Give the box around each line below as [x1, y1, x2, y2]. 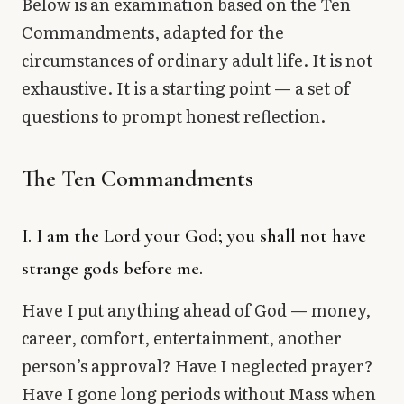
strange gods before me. [22, 256, 203, 280]
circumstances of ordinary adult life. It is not [22, 47, 372, 72]
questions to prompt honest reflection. [22, 103, 326, 128]
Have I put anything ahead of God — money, [22, 297, 371, 322]
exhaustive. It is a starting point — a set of [22, 75, 350, 100]
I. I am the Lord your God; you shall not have [22, 224, 366, 247]
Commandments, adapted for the [22, 19, 284, 44]
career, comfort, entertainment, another [22, 325, 342, 350]
